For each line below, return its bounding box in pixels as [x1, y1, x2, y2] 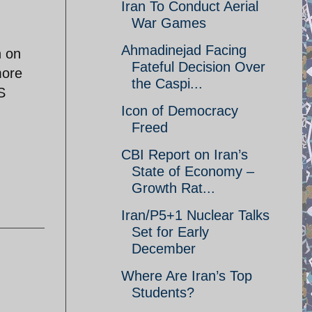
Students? [132, 285, 194, 300]
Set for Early [132, 224, 209, 240]
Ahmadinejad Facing [121, 42, 247, 58]
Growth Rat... [132, 180, 215, 196]
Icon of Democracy [121, 103, 238, 118]
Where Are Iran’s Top [121, 268, 252, 283]
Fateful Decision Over [132, 59, 265, 75]
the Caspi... [132, 76, 203, 91]
